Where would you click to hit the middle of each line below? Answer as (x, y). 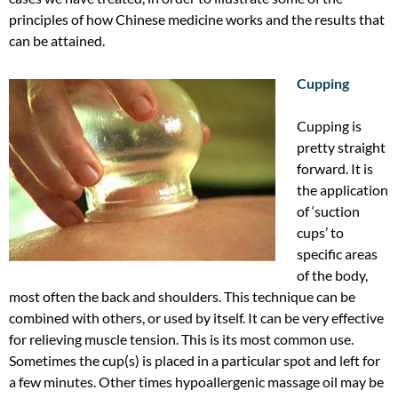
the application (342, 189)
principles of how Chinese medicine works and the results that (197, 19)
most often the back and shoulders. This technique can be (182, 296)
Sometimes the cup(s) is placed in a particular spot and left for (195, 360)
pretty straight (341, 147)
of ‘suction (328, 211)
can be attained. (57, 40)
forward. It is (335, 168)
